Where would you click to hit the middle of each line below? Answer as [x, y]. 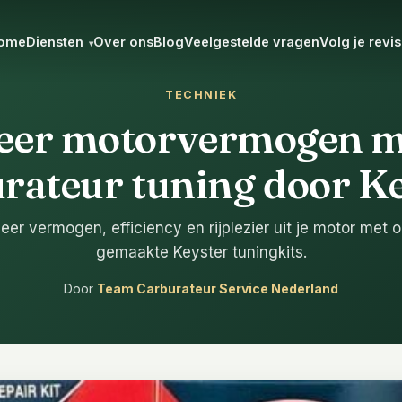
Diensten [57, 41]
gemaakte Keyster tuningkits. [201, 252]
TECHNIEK [201, 95]
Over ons [123, 41]
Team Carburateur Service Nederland [218, 288]
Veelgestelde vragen [252, 41]
